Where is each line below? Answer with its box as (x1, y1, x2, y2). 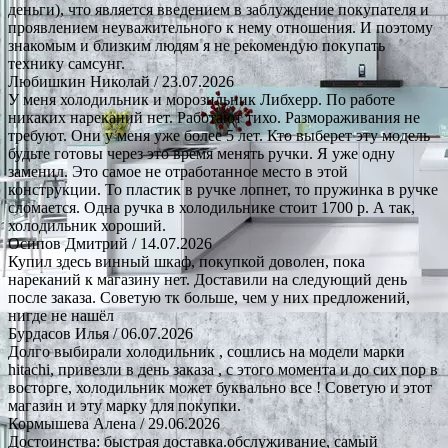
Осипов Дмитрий (8, 234, 128, 252)
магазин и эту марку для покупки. (8, 396, 241, 414)
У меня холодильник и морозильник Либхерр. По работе (8, 90, 395, 108)
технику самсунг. (8, 54, 125, 72)
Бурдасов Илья (8, 324, 109, 342)
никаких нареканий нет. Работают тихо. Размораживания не (8, 108, 420, 126)
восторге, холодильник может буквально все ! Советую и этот (8, 378, 432, 396)
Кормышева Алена (8, 414, 136, 432)
